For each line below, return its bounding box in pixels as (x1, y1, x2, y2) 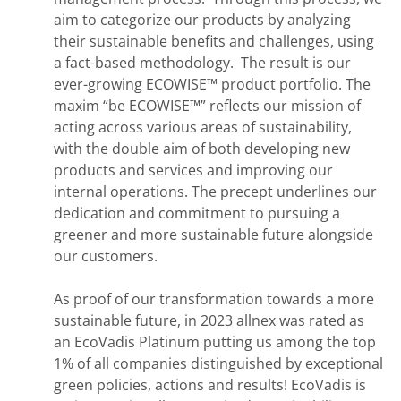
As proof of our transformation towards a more (54, 288, 374, 309)
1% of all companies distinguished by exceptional (54, 353, 383, 373)
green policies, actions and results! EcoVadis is (54, 374, 366, 395)
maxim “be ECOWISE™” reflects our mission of (54, 95, 361, 115)
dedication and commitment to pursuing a (54, 202, 340, 223)
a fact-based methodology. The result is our (54, 52, 351, 73)
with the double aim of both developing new (54, 138, 350, 158)
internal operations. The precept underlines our (54, 181, 377, 201)
